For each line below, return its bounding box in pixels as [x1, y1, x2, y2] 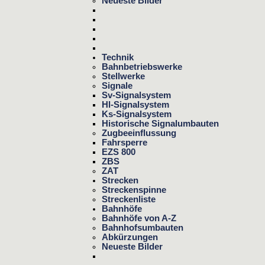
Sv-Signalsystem [102, 90, 171, 100]
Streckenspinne [102, 185, 166, 195]
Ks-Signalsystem [102, 109, 172, 119]
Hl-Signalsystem [102, 99, 169, 109]
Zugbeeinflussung [102, 128, 176, 138]
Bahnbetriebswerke [102, 62, 182, 72]
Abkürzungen [102, 232, 158, 242]
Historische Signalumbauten [102, 118, 219, 128]
